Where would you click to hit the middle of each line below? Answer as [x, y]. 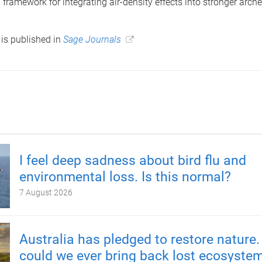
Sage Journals [92, 39]
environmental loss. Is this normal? [125, 177]
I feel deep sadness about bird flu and [132, 161]
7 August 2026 [46, 192]
